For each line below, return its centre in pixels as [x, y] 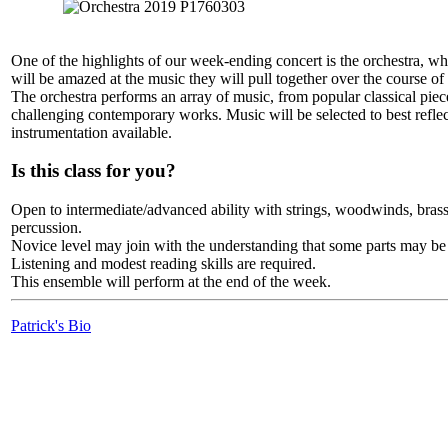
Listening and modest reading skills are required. [163, 263]
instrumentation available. [91, 132]
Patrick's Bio [51, 325]
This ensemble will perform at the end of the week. [171, 281]
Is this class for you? [93, 171]
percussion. [46, 227]
